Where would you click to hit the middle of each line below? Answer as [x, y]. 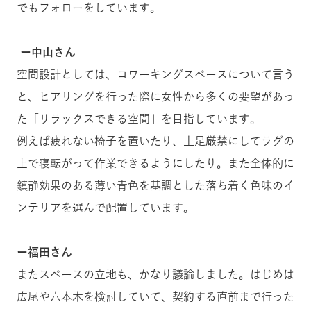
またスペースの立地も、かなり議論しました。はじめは [155, 274]
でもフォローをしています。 [89, 7]
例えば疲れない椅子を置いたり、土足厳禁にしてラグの [155, 141]
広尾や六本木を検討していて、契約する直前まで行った [155, 296]
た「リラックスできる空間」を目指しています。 [139, 118]
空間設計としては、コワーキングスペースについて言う [155, 74]
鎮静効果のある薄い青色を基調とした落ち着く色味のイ [155, 185]
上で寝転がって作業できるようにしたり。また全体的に [155, 163]
